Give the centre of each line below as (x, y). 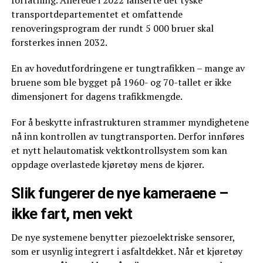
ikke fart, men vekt (72, 213)
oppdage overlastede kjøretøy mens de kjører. (107, 164)
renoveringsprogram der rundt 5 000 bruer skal (112, 28)
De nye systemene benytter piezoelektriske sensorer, (123, 237)
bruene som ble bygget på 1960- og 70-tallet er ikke (121, 82)
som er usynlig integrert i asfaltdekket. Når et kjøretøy (127, 251)
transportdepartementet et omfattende (97, 14)
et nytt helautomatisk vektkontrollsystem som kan (119, 150)
